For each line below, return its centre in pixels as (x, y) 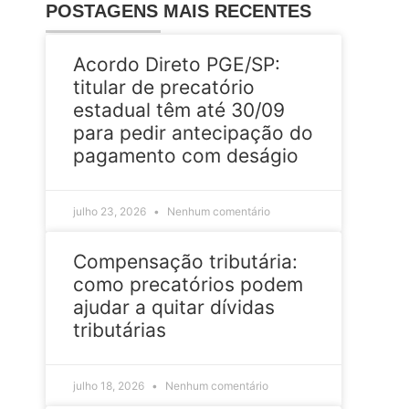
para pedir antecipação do (193, 132)
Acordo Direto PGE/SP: (177, 64)
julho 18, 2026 (110, 385)
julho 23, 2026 (111, 211)
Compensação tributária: (185, 261)
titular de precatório (164, 87)
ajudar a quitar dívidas (174, 307)
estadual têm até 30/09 (179, 110)
